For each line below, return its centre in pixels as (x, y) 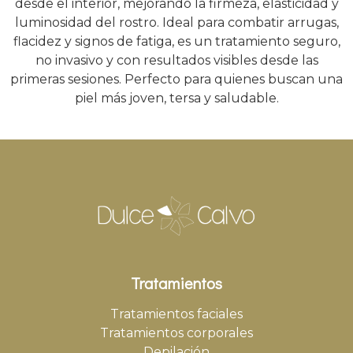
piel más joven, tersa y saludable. (176, 98)
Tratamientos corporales (176, 333)
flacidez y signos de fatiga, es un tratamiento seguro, (176, 41)
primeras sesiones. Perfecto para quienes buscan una (176, 79)
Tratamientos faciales (176, 314)
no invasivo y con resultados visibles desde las (176, 60)
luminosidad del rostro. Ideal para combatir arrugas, (176, 22)
